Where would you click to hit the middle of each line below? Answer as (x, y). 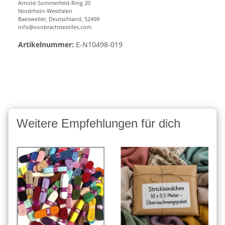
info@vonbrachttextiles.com (55, 27)
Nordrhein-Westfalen (45, 11)
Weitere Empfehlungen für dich (98, 124)
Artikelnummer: (46, 45)
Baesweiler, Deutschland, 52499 (59, 19)
